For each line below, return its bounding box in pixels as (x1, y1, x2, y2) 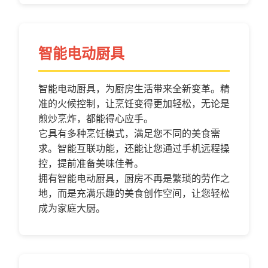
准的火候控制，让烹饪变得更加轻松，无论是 (38, 99, 230, 109)
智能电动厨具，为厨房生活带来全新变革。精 (38, 84, 230, 94)
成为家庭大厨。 (38, 203, 105, 214)
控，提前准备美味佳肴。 (38, 159, 144, 169)
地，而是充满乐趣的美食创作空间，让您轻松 (38, 188, 230, 199)
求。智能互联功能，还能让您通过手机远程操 (38, 144, 230, 154)
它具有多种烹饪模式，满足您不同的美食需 (38, 129, 220, 139)
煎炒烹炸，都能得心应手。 (38, 114, 153, 124)
